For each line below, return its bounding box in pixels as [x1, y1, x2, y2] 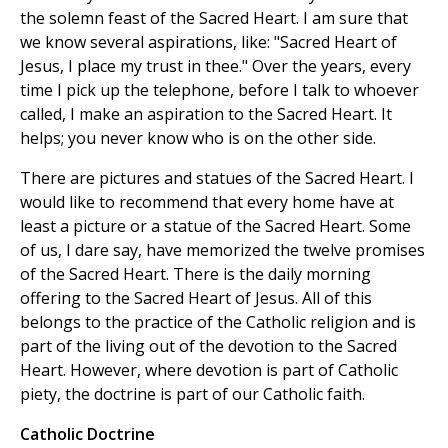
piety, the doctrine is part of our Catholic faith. [20, 383, 365, 406]
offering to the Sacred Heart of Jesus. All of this [20, 287, 372, 310]
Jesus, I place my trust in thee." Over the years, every [20, 55, 411, 78]
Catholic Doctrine [20, 423, 155, 446]
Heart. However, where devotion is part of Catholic [20, 359, 398, 382]
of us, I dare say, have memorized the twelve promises [20, 239, 425, 262]
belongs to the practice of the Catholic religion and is [20, 311, 416, 334]
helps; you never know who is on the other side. [20, 127, 376, 150]
